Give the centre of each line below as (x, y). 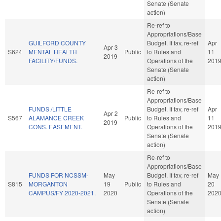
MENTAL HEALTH (53, 51)
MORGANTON (48, 184)
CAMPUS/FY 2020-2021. (62, 192)
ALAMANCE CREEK (56, 117)
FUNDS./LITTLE (50, 109)
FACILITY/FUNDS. (53, 60)
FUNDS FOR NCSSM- (58, 175)
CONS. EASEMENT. (55, 126)
